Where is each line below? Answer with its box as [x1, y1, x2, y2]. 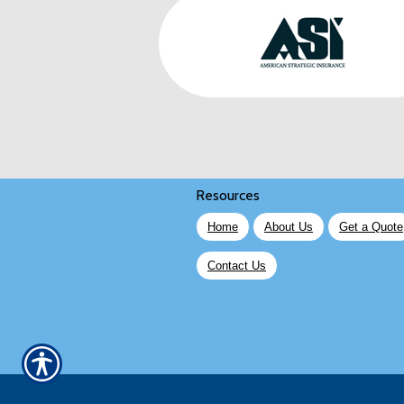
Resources [196, 187, 260, 204]
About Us [264, 220, 313, 234]
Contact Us [207, 259, 266, 272]
